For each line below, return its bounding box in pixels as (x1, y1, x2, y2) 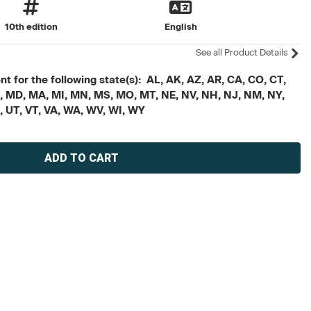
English (164, 22, 197, 32)
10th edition (4, 22, 58, 32)
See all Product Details (195, 47, 289, 58)
